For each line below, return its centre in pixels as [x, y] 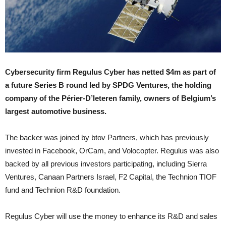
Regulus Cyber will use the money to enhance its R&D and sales [111, 216]
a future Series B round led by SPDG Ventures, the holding [108, 85]
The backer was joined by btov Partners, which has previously [107, 138]
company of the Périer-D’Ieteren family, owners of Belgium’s [110, 98]
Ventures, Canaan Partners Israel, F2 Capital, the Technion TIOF [111, 177]
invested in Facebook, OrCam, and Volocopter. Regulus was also [112, 151]
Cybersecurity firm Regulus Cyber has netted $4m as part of [110, 72]
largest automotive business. [56, 111]
